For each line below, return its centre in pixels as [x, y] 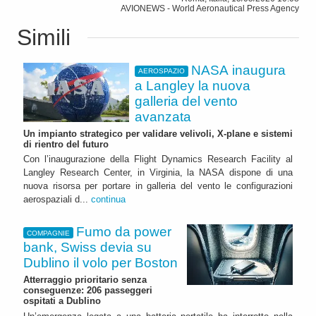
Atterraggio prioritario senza [85, 280]
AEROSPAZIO [161, 71]
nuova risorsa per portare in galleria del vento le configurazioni [158, 186]
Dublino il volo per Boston [101, 263]
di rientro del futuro [66, 144]
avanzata [163, 116]
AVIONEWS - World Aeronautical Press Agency [210, 8]
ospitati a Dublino [62, 301]
